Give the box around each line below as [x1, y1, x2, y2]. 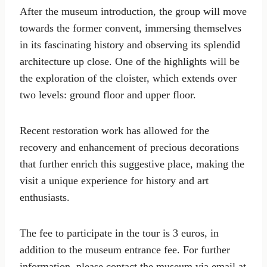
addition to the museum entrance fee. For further [20, 243, 230, 256]
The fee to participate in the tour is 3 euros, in [20, 226, 219, 239]
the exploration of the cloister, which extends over [20, 72, 237, 84]
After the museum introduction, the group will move [20, 5, 247, 17]
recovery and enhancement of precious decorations [20, 141, 239, 153]
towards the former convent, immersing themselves [20, 21, 241, 34]
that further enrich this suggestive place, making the [20, 157, 244, 170]
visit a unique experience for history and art [20, 174, 209, 187]
